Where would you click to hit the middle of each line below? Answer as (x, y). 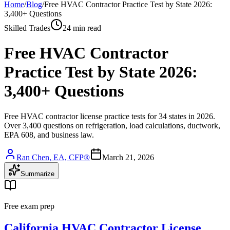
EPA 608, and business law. (49, 135)
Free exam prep (29, 206)
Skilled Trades (27, 28)
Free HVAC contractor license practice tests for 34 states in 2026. (110, 116)
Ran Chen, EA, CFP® (53, 157)
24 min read (82, 28)
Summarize (37, 174)
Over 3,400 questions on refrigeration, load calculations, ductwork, (112, 125)
